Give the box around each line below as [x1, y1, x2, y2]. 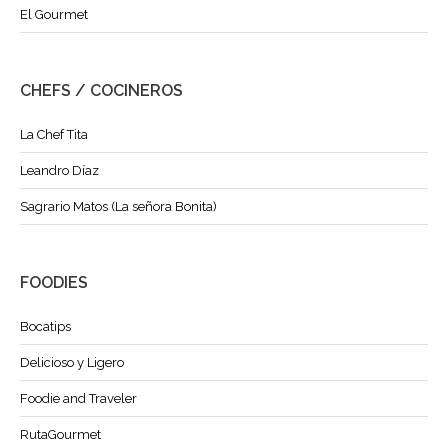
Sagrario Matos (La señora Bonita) [20, 198, 217, 214]
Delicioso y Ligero [20, 354, 124, 370]
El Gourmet [20, 6, 88, 22]
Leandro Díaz [20, 162, 99, 178]
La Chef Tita [20, 126, 88, 142]
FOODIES [20, 272, 88, 292]
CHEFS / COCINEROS [20, 80, 183, 100]
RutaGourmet [20, 426, 101, 442]
